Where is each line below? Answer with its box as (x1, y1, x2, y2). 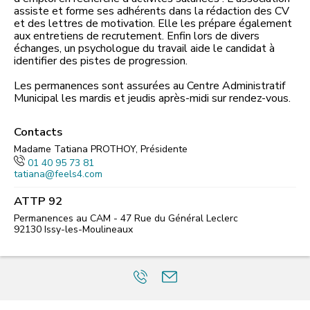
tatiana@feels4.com (14, 167, 102, 181)
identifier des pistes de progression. (14, 53, 188, 69)
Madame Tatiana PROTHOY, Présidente (14, 143, 188, 156)
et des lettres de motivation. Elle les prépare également (14, 16, 292, 31)
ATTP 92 (14, 193, 62, 209)
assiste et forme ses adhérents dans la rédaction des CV (14, 3, 289, 19)
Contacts (14, 124, 62, 140)
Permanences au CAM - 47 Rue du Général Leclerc (14, 212, 238, 225)
